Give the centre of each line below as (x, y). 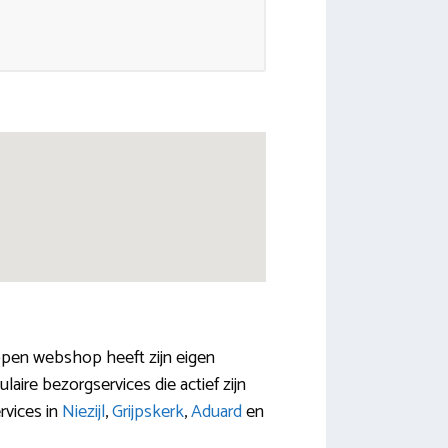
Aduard (216, 411)
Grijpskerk (148, 411)
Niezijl (83, 411)
